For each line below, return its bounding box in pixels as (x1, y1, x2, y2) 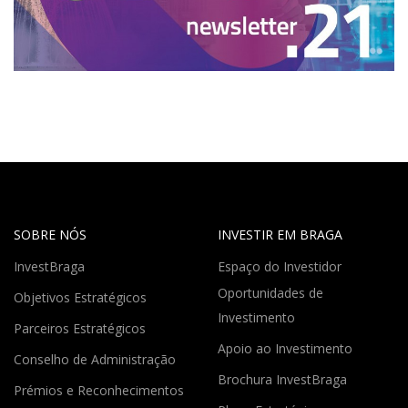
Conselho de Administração (14, 350, 179, 368)
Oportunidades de (218, 283, 323, 301)
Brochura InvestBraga (218, 370, 351, 388)
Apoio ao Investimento (218, 339, 356, 357)
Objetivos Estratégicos (14, 288, 150, 306)
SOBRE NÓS (14, 225, 87, 243)
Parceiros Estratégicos (14, 319, 149, 337)
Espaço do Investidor (218, 257, 345, 275)
